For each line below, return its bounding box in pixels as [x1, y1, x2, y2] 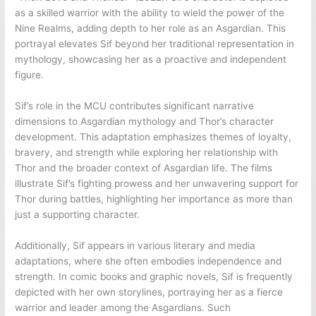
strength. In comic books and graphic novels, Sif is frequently [15, 270, 293, 282]
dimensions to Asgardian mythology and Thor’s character [15, 116, 274, 128]
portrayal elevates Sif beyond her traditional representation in [15, 38, 295, 50]
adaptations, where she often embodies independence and [15, 255, 282, 267]
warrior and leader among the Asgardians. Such [15, 301, 231, 313]
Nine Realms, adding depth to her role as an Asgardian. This [15, 23, 286, 35]
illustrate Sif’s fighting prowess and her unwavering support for [15, 178, 299, 190]
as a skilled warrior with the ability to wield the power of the [15, 7, 285, 19]
